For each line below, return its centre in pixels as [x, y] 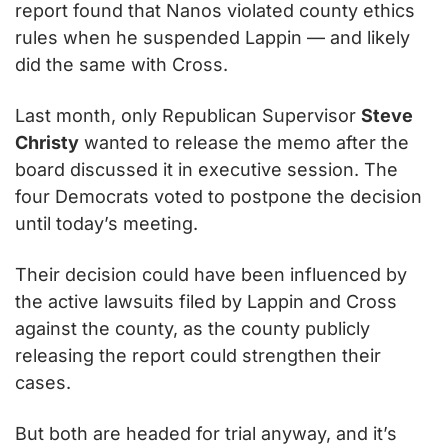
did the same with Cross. [121, 64]
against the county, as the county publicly [192, 328]
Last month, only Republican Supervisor [188, 115]
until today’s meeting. [106, 223]
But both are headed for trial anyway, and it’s [206, 433]
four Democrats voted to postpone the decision [218, 196]
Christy [47, 142]
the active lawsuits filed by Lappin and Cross [206, 301]
